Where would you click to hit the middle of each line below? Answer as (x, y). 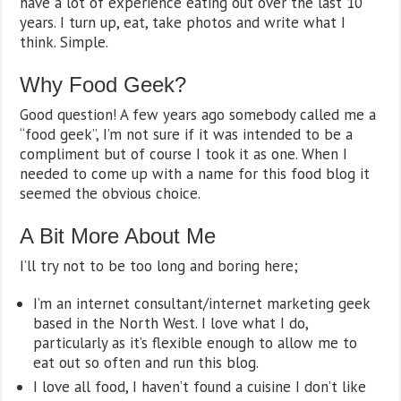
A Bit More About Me (118, 236)
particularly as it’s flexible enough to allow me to (196, 343)
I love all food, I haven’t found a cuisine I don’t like (200, 387)
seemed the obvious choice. (111, 193)
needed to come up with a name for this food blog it (195, 174)
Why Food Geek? (103, 85)
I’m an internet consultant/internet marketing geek (202, 303)
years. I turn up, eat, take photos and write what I (183, 22)
